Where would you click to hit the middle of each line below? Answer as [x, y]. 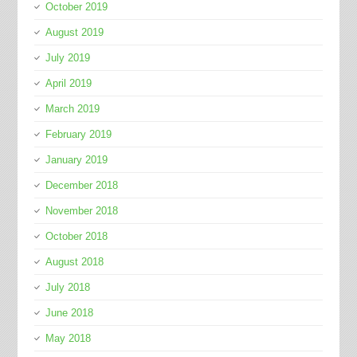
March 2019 [72, 109]
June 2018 [69, 313]
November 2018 [81, 211]
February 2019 [78, 135]
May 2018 [68, 339]
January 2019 [76, 160]
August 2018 [74, 262]
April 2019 [68, 84]
